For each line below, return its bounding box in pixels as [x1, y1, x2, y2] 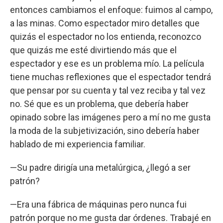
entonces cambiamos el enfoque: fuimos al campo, [10, 4, 213, 15]
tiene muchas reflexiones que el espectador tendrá [10, 71, 211, 82]
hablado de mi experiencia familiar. [10, 138, 145, 149]
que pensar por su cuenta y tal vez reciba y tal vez [10, 85, 206, 96]
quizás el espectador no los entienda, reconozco [10, 31, 201, 42]
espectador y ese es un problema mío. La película [10, 58, 204, 69]
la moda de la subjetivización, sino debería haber [10, 125, 200, 136]
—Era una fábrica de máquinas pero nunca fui [10, 199, 187, 210]
